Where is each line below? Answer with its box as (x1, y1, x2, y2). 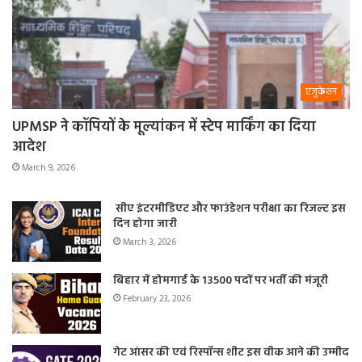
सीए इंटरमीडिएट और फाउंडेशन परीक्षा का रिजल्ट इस (113, 200, 346, 219)
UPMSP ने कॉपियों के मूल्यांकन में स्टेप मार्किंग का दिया (12, 116, 316, 140)
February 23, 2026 (123, 292, 191, 307)
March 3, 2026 (123, 235, 176, 250)
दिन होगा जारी (113, 215, 177, 234)
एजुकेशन (305, 84, 337, 101)
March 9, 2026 (22, 161, 75, 176)
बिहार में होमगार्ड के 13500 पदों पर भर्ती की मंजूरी (113, 271, 328, 291)
